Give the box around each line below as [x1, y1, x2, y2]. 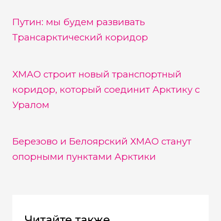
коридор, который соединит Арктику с [12, 83, 200, 95]
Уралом [12, 99, 49, 110]
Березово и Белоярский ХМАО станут [12, 136, 191, 147]
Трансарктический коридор [12, 31, 148, 43]
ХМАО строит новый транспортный [12, 68, 182, 80]
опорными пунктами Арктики [12, 151, 156, 163]
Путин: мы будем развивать [12, 16, 145, 28]
